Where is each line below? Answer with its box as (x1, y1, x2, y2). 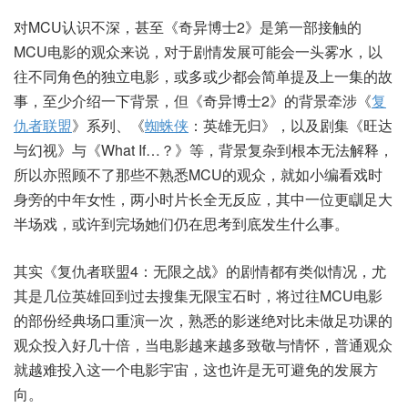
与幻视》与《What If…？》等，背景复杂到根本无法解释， (14, 138, 393, 160)
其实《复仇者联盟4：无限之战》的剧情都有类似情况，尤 (14, 260, 386, 281)
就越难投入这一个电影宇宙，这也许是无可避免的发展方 (14, 358, 378, 380)
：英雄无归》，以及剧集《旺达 (189, 114, 393, 136)
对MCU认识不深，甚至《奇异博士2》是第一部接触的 (14, 15, 362, 37)
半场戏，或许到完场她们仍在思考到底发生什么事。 (14, 212, 349, 234)
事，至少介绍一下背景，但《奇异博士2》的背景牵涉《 (14, 89, 372, 111)
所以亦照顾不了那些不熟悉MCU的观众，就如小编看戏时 (14, 163, 382, 185)
